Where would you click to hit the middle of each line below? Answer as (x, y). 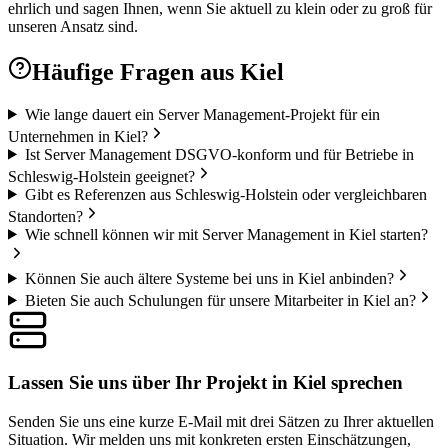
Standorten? (45, 216)
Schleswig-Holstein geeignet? (101, 176)
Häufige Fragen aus (136, 71)
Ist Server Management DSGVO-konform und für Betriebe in (219, 154)
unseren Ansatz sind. (73, 26)
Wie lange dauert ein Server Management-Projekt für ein (202, 114)
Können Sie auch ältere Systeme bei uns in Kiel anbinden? (209, 278)
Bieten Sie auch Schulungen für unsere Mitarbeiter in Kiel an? (220, 300)
